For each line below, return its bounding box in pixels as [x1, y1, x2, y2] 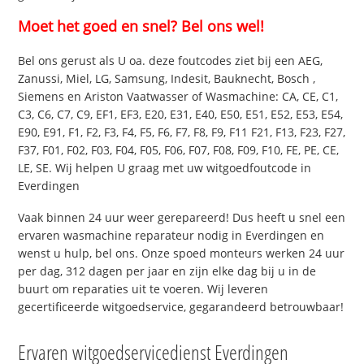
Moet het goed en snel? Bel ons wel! [18, 16, 265, 37]
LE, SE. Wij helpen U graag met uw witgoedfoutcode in [18, 160, 312, 176]
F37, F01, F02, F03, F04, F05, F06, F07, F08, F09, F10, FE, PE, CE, [18, 142, 340, 158]
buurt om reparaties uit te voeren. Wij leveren [18, 281, 269, 297]
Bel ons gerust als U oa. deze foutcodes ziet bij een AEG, [18, 53, 323, 69]
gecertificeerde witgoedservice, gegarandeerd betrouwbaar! [18, 299, 344, 315]
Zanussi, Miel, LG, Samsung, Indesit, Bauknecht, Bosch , [18, 71, 316, 87]
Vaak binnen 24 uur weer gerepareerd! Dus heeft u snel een [18, 210, 346, 226]
